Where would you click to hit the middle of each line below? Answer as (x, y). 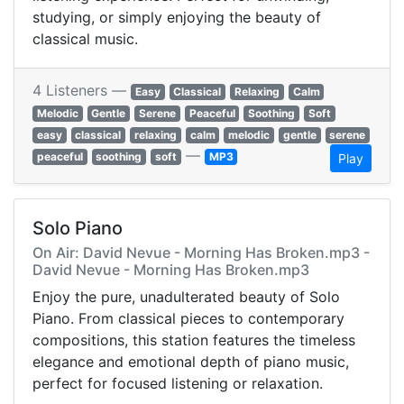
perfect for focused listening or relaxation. (178, 384)
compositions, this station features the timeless (194, 340)
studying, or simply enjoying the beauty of (177, 18)
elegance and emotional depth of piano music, (191, 362)
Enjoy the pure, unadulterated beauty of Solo (186, 297)
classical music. (85, 39)
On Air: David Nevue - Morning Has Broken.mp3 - (201, 253)
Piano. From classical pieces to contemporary (188, 319)
